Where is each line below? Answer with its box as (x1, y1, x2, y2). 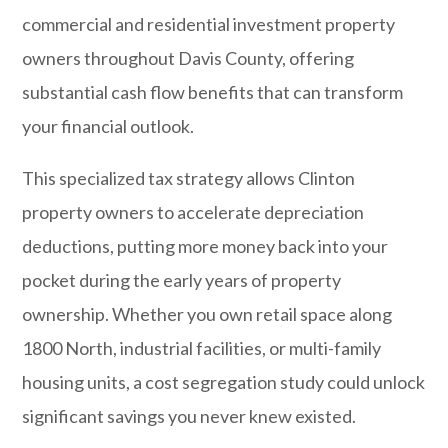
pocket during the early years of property (22, 269, 342, 291)
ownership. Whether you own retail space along (22, 303, 393, 325)
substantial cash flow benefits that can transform (22, 81, 404, 103)
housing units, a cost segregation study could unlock (22, 371, 426, 393)
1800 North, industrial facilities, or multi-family (22, 337, 382, 359)
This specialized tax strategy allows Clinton (22, 167, 356, 189)
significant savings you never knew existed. (22, 405, 357, 427)
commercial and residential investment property (22, 13, 396, 35)
